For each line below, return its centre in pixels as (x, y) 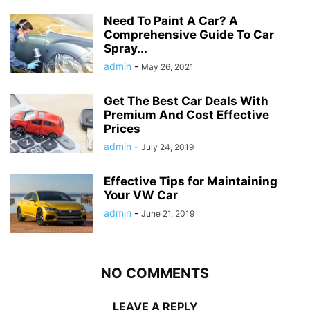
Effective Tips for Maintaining (191, 181)
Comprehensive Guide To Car (189, 34)
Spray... (126, 48)
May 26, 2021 (167, 66)
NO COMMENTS (155, 273)
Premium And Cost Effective (186, 115)
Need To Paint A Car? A (171, 20)
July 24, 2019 (167, 147)
